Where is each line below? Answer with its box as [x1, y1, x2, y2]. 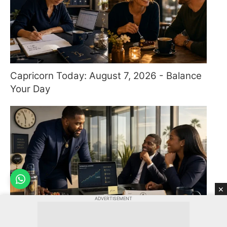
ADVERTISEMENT [95, 196, 132, 201]
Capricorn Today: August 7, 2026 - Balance [10, 69, 202, 82]
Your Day [10, 83, 50, 95]
